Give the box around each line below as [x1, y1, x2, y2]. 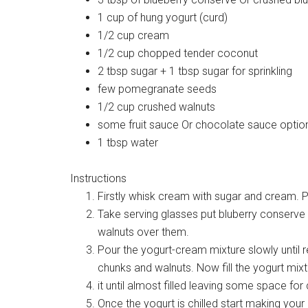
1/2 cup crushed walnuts [98, 100, 215, 113]
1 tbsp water [98, 136, 158, 149]
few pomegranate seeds [98, 82, 217, 96]
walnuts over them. [98, 225, 189, 239]
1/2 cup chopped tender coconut [98, 47, 258, 60]
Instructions [70, 172, 126, 185]
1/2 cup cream [98, 29, 169, 42]
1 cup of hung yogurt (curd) [98, 11, 228, 24]
